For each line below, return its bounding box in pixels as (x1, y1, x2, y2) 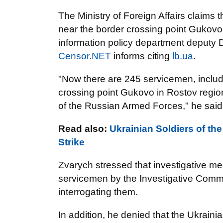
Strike (58, 137, 85, 147)
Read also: (58, 123, 110, 134)
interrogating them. (58, 187, 138, 197)
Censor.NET (58, 51, 111, 61)
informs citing (111, 51, 172, 61)
